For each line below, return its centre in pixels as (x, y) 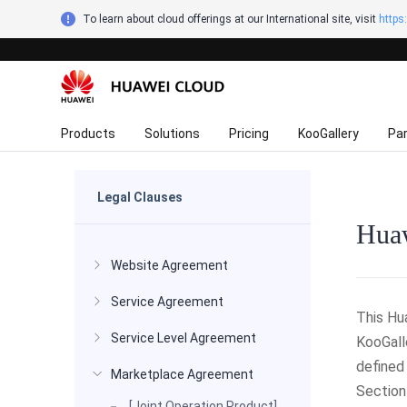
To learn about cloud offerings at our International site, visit (231, 19)
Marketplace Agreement (182, 374)
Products (89, 133)
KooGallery (329, 133)
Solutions (173, 133)
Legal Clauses (140, 197)
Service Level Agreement (184, 338)
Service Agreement (167, 302)
